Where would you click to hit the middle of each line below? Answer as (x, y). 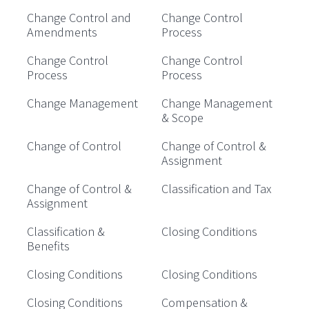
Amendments (62, 32)
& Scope (182, 118)
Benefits (48, 246)
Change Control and (79, 18)
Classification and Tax (217, 189)
